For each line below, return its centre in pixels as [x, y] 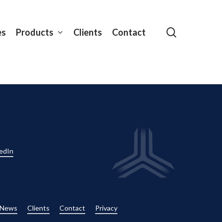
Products [35, 32]
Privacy [106, 208]
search [191, 31]
